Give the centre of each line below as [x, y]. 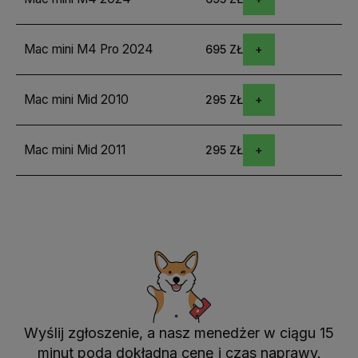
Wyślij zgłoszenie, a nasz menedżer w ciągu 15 [179, 332]
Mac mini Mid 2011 [75, 150]
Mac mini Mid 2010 [76, 100]
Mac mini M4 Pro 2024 [89, 50]
